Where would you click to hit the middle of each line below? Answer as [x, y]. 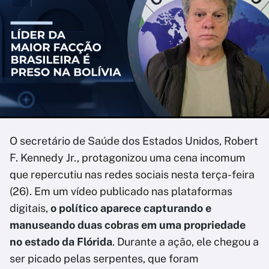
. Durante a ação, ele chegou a [186, 242]
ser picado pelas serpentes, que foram [104, 258]
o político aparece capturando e [131, 208]
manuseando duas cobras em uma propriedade [128, 225]
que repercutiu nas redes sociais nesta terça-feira [132, 174]
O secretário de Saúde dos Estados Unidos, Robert [134, 141]
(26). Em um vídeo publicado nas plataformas [121, 191]
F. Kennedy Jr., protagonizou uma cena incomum [128, 158]
